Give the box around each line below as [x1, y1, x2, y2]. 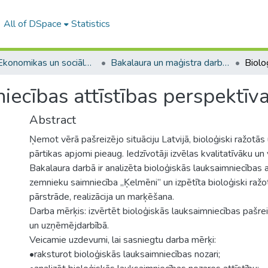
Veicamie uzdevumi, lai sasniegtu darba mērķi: [29, 233, 216, 246]
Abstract [29, 112, 76, 128]
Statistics [71, 17, 110, 31]
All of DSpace [3, 17, 62, 31]
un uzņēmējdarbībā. [29, 219, 109, 232]
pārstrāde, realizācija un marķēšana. [29, 190, 174, 203]
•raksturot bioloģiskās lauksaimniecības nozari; [29, 248, 220, 261]
